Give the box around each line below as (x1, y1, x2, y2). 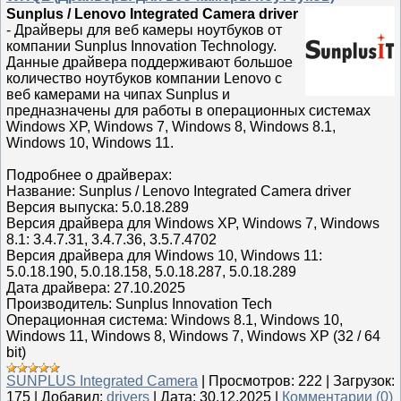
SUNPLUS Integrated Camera (6, 373, 198, 388)
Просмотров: (209, 373, 294, 388)
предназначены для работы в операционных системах (6, 103, 371, 118)
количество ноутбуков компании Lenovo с (6, 71, 282, 86)
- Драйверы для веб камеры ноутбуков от (6, 22, 282, 38)
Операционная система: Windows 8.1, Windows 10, (6, 312, 343, 328)
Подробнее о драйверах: (6, 167, 172, 183)
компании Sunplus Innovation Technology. (6, 38, 277, 54)
